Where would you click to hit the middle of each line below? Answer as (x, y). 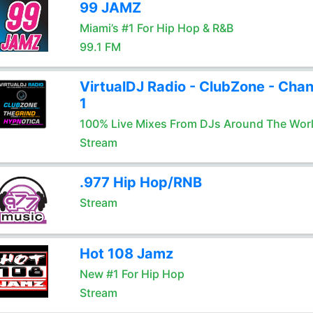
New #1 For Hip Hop (132, 274)
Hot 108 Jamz (126, 254)
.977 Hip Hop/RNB (140, 182)
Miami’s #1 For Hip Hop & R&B (156, 28)
